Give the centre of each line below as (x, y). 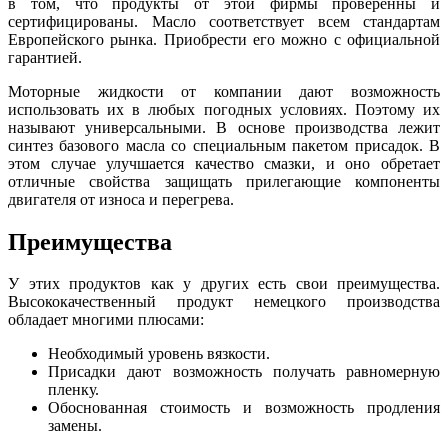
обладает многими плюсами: (106, 320)
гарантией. (45, 57)
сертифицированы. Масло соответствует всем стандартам (224, 21)
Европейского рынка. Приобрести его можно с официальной (224, 39)
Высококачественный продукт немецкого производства (224, 302)
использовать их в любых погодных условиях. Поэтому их (224, 109)
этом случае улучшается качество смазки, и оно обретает (224, 163)
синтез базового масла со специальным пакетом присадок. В (224, 145)
